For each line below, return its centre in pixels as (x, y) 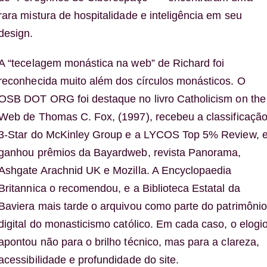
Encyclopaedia (196, 171)
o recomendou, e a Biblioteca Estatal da (143, 189)
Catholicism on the (221, 99)
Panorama (213, 153)
